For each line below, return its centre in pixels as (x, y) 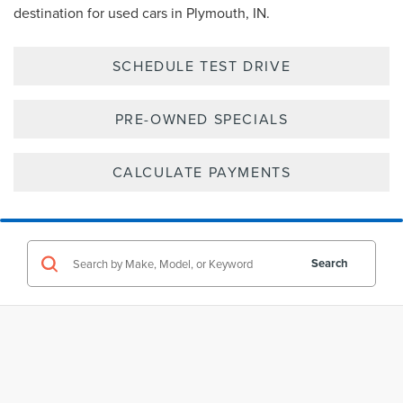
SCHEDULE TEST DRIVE (201, 66)
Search (330, 264)
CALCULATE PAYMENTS (201, 172)
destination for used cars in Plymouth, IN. (142, 13)
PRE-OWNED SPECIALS (201, 119)
